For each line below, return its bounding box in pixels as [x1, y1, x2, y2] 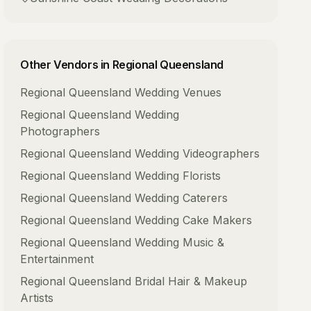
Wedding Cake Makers [135, 213, 253, 227]
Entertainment [20, 252, 94, 266]
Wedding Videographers [135, 146, 260, 160]
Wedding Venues [135, 85, 222, 99]
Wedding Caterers [135, 191, 228, 205]
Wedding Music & [135, 235, 225, 249]
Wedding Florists [135, 169, 221, 183]
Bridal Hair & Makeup [135, 274, 248, 288]
